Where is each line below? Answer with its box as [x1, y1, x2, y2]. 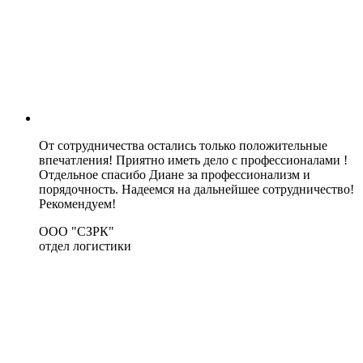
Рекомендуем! [39, 196, 116, 211]
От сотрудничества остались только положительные [39, 138, 327, 152]
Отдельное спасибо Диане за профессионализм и [39, 167, 310, 181]
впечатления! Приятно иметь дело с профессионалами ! [39, 152, 348, 167]
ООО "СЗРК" [39, 224, 114, 238]
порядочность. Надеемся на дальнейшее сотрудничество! [39, 181, 354, 196]
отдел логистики [39, 238, 131, 253]
